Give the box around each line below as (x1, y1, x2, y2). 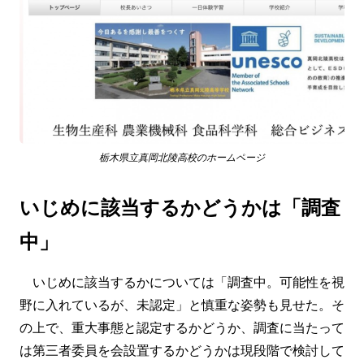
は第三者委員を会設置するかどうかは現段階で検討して (19, 340, 344, 359)
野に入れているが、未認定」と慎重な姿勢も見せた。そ (19, 295, 344, 314)
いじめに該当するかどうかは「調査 (19, 193, 340, 220)
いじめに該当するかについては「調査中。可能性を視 (19, 272, 344, 291)
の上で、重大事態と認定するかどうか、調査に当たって (19, 318, 344, 336)
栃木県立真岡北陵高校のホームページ (99, 149, 265, 163)
